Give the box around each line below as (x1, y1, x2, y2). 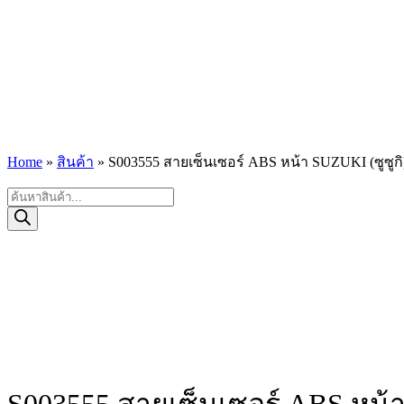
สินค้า (57, 154, 94, 170)
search (6, 203, 42, 218)
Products (6, 187, 56, 202)
